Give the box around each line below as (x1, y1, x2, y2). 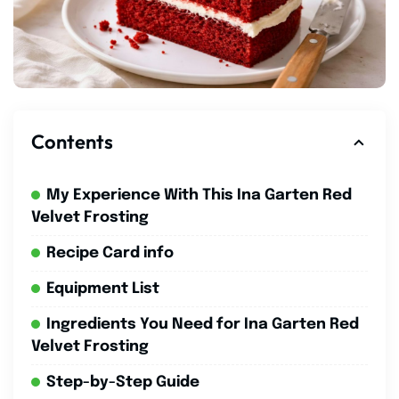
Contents (31, 128, 113, 154)
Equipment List (46, 281, 159, 297)
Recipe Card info (46, 245, 174, 261)
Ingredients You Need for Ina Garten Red (46, 316, 359, 332)
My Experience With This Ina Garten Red (46, 187, 352, 203)
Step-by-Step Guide (46, 374, 199, 390)
